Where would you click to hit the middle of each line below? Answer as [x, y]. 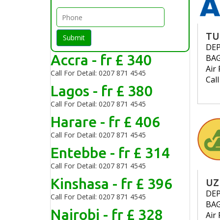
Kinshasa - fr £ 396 [111, 184]
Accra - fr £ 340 [101, 60]
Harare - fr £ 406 [105, 122]
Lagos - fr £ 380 [102, 91]
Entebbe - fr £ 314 [110, 153]
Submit [74, 38]
